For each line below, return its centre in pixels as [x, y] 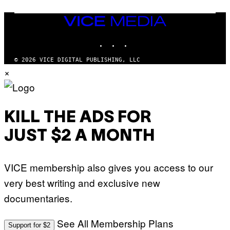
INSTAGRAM [135, 39]
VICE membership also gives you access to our [109, 167]
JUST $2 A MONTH [80, 136]
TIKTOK [142, 39]
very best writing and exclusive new [82, 182]
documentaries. [38, 198]
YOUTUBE [156, 39]
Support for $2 [29, 225]
